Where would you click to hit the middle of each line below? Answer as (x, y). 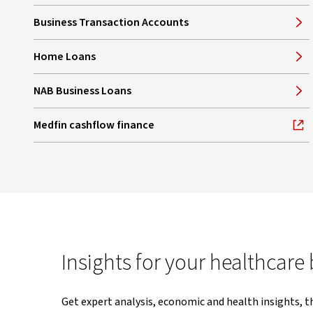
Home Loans (64, 56)
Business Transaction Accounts (111, 22)
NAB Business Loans (82, 90)
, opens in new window (88, 132)
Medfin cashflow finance (94, 125)
